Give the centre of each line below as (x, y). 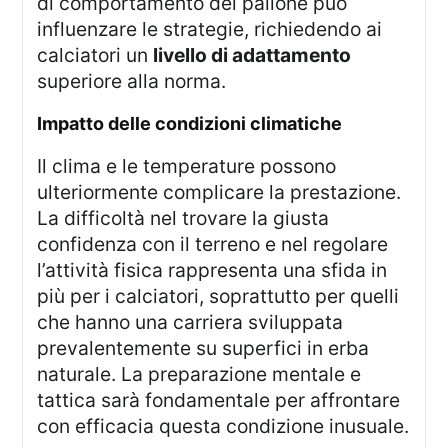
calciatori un (95, 54)
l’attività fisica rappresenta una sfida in (212, 270)
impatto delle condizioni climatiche (192, 123)
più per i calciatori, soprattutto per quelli (218, 296)
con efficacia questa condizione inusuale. (223, 426)
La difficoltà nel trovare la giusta (183, 218)
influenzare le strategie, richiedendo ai (210, 28)
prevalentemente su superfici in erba (203, 348)
